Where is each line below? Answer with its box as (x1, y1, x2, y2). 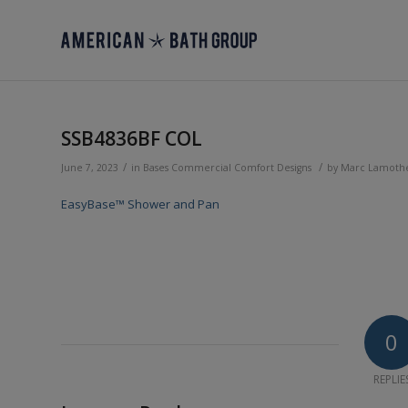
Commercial (171, 161, 231, 174)
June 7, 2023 (61, 161, 118, 174)
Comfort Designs (234, 161, 311, 174)
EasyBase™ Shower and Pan (61, 196, 219, 213)
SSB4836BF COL (61, 126, 202, 151)
